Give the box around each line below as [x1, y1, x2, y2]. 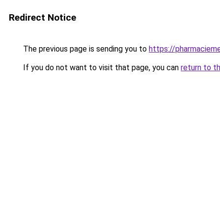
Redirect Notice [9, 12, 76, 23]
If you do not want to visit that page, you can [21, 63, 181, 72]
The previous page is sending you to [21, 44, 149, 54]
